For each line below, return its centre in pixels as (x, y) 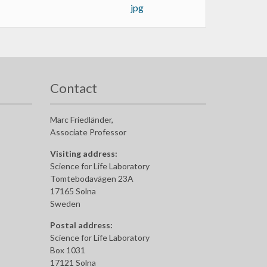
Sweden (65, 203)
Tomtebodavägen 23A (91, 178)
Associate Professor (88, 132)
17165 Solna (73, 191)
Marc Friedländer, (81, 119)
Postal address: (81, 225)
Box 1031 (67, 250)
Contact (73, 88)
